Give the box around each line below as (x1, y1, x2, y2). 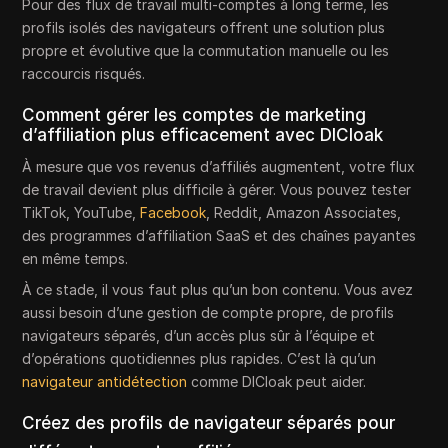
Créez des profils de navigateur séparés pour (22, 412, 396, 433)
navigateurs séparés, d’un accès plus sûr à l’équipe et (22, 326, 376, 344)
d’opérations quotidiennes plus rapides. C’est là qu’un (22, 349, 377, 367)
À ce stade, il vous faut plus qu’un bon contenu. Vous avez (22, 280, 414, 298)
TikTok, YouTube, (22, 203, 141, 221)
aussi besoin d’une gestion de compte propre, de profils (22, 303, 395, 321)
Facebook (140, 203, 207, 221)
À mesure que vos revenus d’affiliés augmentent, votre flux (22, 157, 416, 175)
